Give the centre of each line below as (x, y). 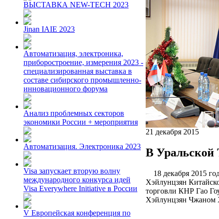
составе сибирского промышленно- (82, 80)
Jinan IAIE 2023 (49, 29)
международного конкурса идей (77, 180)
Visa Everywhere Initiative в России (80, 188)
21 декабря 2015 (172, 131)
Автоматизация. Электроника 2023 (82, 146)
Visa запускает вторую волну (72, 171)
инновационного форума (66, 89)
